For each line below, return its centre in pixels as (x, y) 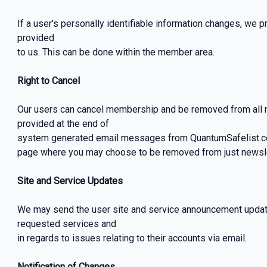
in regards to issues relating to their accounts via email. (132, 238)
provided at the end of (63, 124)
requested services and (66, 224)
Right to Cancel (48, 81)
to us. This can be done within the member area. (116, 52)
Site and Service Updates (70, 181)
